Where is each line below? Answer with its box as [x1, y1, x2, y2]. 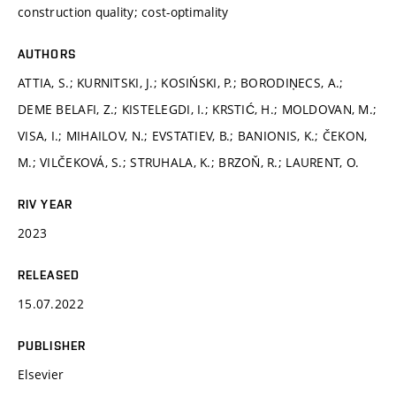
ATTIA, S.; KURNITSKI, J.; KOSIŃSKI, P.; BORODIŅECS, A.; [18, 73, 344, 91]
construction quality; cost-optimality [18, 3, 229, 20]
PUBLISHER [18, 338, 87, 353]
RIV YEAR [18, 196, 72, 211]
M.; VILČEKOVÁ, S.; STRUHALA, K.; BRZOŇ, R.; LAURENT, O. [18, 153, 360, 171]
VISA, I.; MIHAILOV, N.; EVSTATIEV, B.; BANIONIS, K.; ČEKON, [18, 126, 368, 144]
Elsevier [18, 365, 65, 383]
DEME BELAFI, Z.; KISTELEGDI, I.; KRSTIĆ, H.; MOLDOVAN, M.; [18, 100, 377, 118]
